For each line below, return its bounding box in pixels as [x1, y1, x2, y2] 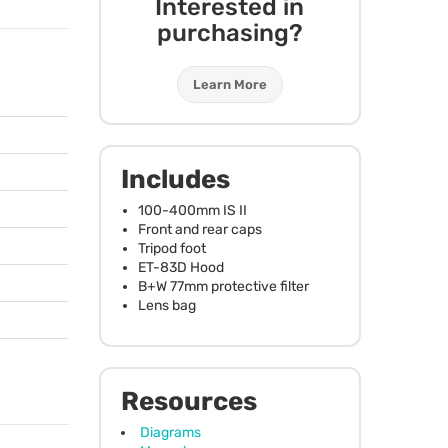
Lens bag [137, 296, 196, 314]
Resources [120, 385, 257, 417]
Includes [120, 163, 230, 195]
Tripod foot [137, 239, 206, 257]
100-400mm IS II [137, 201, 247, 219]
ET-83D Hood [137, 258, 224, 276]
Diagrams [139, 423, 201, 441]
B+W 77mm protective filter [137, 277, 309, 295]
